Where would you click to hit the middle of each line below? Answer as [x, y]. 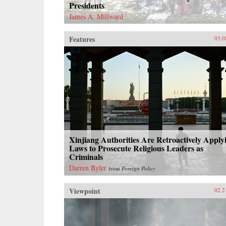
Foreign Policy [138, 168]
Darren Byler [88, 167]
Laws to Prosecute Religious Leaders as [136, 148]
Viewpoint [85, 191]
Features [82, 39]
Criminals [86, 156]
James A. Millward [96, 16]
